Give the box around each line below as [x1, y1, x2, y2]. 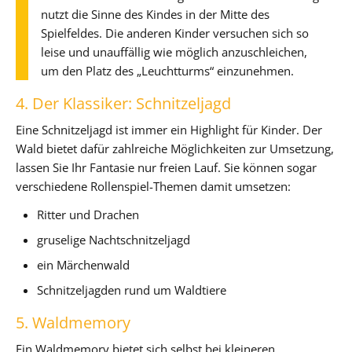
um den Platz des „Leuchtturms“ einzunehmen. [41, 62, 294, 79]
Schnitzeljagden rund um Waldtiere [37, 281, 227, 298]
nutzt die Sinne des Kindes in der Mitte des [41, 5, 269, 22]
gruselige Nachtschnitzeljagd [37, 231, 191, 247]
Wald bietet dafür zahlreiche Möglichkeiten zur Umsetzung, [16, 140, 334, 156]
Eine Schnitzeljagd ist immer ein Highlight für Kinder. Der [16, 121, 322, 137]
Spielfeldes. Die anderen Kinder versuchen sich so [41, 24, 309, 41]
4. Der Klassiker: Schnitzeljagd [16, 92, 231, 114]
